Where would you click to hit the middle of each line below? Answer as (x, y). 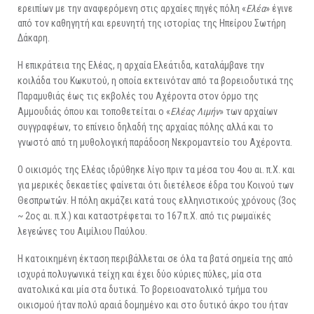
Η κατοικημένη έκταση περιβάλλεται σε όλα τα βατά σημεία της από (155, 259)
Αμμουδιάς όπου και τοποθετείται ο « (94, 112)
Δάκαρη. (34, 38)
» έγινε (279, 9)
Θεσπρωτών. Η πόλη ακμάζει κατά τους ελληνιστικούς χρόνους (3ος (157, 201)
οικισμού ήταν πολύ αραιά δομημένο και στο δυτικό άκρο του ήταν (153, 305)
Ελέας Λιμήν (195, 112)
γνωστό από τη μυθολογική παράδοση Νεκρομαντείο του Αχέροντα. (155, 143)
